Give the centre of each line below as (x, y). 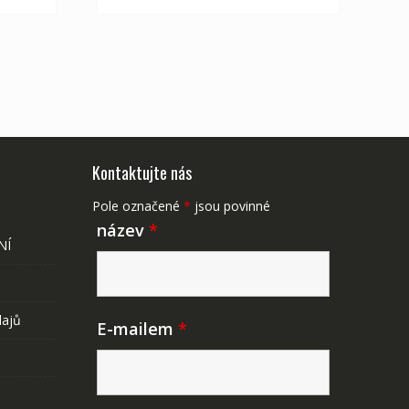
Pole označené (138, 206)
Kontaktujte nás (142, 173)
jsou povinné (231, 206)
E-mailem (137, 329)
